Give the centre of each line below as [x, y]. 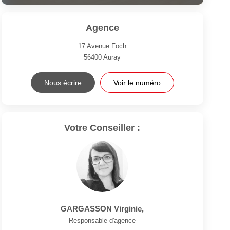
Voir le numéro [137, 82]
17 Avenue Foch [102, 46]
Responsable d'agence [102, 220]
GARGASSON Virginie [101, 208]
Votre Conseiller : [102, 128]
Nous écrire [63, 82]
